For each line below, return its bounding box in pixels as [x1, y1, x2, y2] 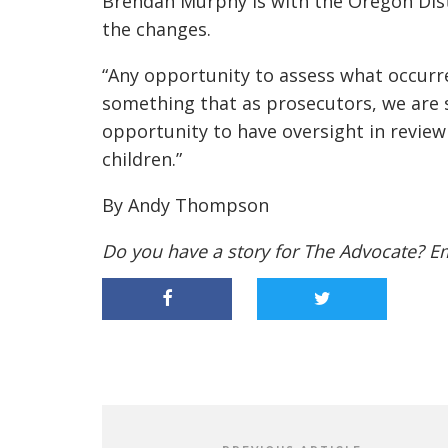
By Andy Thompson [102, 193, 269, 217]
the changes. [102, 17, 211, 41]
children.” [102, 147, 182, 171]
